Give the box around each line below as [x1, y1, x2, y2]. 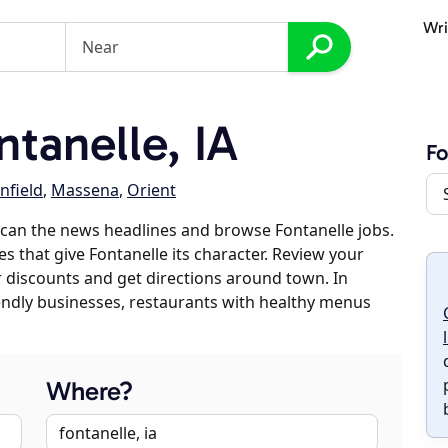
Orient [127, 179, 176, 201]
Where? [46, 376, 133, 407]
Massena [51, 179, 119, 201]
